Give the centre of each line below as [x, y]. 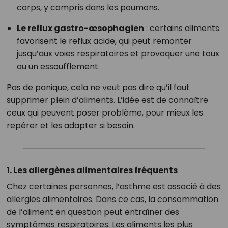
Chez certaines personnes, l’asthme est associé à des [113, 187]
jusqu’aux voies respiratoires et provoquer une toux [118, 54]
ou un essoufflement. [58, 66]
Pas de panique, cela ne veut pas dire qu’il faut [98, 87]
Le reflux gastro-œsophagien [80, 28]
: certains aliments [181, 28]
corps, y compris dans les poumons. [88, 7]
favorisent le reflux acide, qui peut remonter [104, 41]
